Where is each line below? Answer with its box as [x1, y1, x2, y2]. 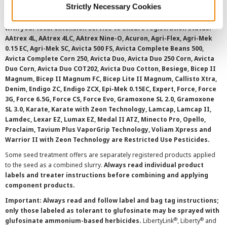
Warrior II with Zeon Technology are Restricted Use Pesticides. [5, 135, 210, 144]
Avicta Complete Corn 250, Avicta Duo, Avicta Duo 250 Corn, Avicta [5, 54, 214, 63]
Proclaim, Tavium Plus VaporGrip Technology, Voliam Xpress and [5, 125, 211, 134]
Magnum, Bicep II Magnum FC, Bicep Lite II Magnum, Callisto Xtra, [5, 74, 217, 83]
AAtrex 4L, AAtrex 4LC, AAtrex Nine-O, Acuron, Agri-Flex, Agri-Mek [5, 34, 212, 43]
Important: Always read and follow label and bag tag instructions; [5, 196, 219, 205]
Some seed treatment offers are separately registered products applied [5, 150, 215, 159]
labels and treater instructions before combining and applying [5, 171, 208, 179]
